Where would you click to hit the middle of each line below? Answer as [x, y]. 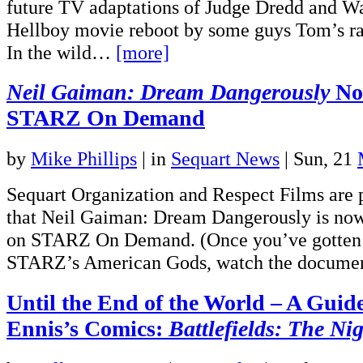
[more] [143, 52]
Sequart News [225, 159]
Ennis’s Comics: [88, 329]
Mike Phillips [84, 159]
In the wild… [61, 52]
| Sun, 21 [318, 159]
